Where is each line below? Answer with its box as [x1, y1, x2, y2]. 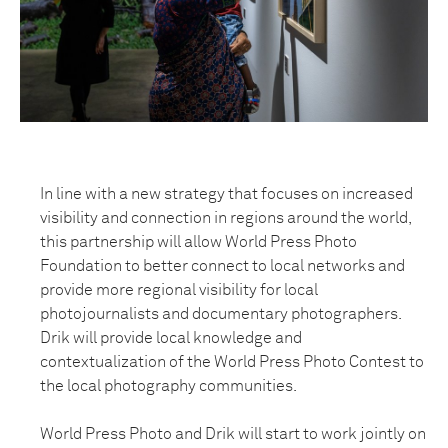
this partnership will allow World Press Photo [40, 234, 357, 250]
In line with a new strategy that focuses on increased [40, 186, 413, 202]
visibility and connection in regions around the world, [40, 210, 411, 226]
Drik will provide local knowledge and [40, 330, 302, 346]
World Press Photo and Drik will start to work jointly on [40, 426, 426, 442]
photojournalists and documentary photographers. [40, 306, 401, 322]
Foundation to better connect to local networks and [40, 258, 405, 274]
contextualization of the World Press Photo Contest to [40, 354, 424, 370]
